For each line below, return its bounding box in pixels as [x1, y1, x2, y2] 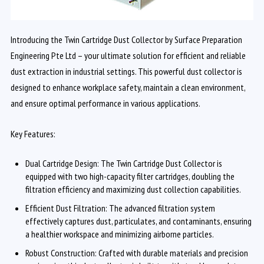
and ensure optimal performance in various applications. [10, 97, 200, 110]
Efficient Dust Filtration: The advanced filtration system [25, 202, 215, 214]
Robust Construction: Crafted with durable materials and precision [25, 247, 248, 259]
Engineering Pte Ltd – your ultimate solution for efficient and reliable [10, 49, 246, 62]
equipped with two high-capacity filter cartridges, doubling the [25, 170, 235, 183]
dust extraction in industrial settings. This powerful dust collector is [10, 65, 242, 78]
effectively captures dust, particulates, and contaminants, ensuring [25, 215, 252, 227]
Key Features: [10, 128, 55, 140]
